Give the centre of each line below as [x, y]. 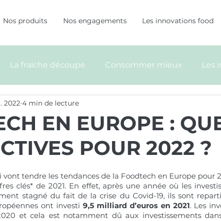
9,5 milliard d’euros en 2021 [135, 205]
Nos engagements [95, 21]
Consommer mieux [144, 65]
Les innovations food [178, 21]
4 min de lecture [51, 103]
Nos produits [25, 21]
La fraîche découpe [48, 65]
